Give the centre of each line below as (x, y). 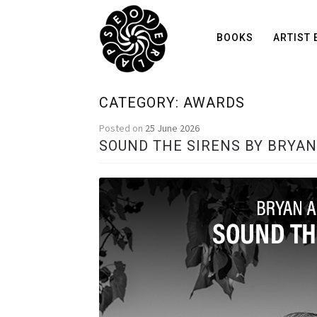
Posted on (122, 128)
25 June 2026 (173, 128)
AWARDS (214, 103)
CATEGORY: (142, 103)
